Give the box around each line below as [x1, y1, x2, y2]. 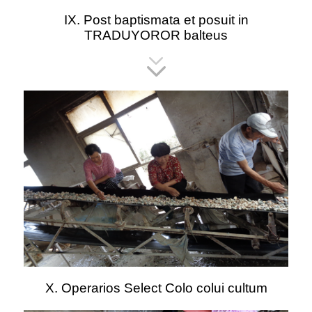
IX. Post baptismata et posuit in [63, 12, 249, 27]
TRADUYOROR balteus [84, 27, 228, 42]
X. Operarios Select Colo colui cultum [45, 281, 267, 296]
